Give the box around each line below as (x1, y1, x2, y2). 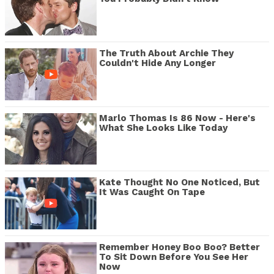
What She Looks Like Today (99, 122, 228, 133)
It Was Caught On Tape (99, 187, 205, 198)
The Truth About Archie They (99, 48, 234, 59)
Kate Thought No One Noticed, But (99, 177, 260, 188)
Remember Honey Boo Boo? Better (99, 241, 260, 253)
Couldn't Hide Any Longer (99, 57, 216, 69)
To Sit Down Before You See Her (99, 251, 248, 262)
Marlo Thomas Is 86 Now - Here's (99, 112, 256, 124)
